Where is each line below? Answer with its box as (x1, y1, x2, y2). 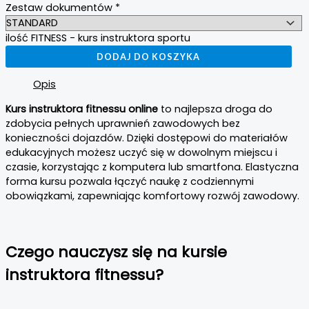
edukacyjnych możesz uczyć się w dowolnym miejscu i (6, 146, 277, 160)
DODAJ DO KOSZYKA (97, 50, 201, 62)
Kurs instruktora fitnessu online (6, 102, 158, 117)
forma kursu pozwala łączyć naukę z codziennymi (6, 175, 254, 189)
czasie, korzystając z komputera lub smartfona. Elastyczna (6, 160, 299, 175)
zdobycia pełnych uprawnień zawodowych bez (6, 117, 240, 131)
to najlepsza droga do (158, 102, 272, 117)
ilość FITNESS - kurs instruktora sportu (6, 30, 190, 45)
